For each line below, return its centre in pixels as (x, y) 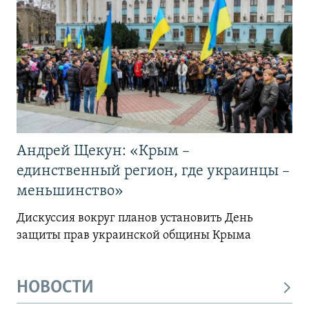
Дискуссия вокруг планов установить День (135, 219)
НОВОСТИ (55, 288)
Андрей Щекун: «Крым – (103, 152)
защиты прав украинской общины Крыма (134, 236)
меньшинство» (70, 192)
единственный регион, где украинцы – (153, 172)
